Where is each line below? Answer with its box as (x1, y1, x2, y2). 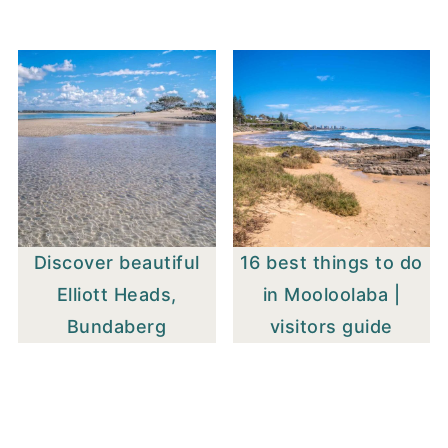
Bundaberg (66, 316, 167, 338)
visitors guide (269, 316, 393, 338)
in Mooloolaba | (262, 284, 401, 306)
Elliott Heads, (56, 284, 177, 306)
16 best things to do (239, 252, 423, 274)
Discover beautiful (33, 252, 200, 274)
